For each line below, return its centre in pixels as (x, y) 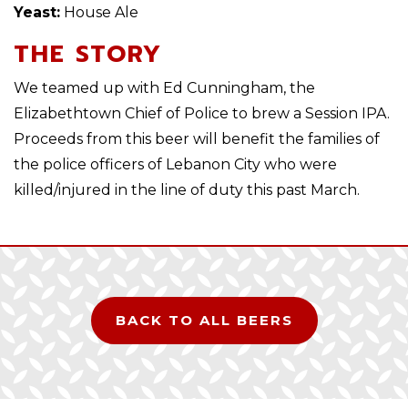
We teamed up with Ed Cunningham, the (164, 88)
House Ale (99, 12)
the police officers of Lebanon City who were (175, 164)
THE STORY (88, 54)
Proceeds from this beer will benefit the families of (197, 139)
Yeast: (37, 12)
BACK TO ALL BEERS (204, 320)
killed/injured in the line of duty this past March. (187, 190)
